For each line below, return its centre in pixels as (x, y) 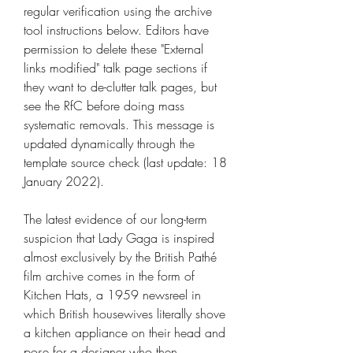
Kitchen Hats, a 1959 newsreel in (112, 295)
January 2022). (64, 181)
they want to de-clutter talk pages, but (120, 87)
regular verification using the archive (118, 11)
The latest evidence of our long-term (115, 219)
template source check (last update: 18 (125, 162)
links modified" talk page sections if (115, 68)
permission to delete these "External (113, 49)
